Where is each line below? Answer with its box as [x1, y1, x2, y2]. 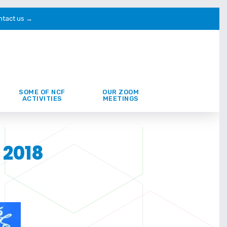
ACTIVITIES [22, 95, 62, 102]
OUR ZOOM [102, 88, 139, 96]
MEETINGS [102, 95, 139, 102]
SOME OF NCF [19, 88, 65, 96]
